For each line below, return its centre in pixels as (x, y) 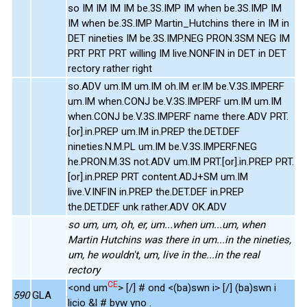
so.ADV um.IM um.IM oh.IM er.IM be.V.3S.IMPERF (176, 86)
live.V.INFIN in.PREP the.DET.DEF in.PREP (156, 192)
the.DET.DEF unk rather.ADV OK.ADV (147, 207)
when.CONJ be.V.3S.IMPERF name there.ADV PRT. (178, 116)
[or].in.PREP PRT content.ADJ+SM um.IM (158, 176)
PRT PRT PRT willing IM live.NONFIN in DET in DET (177, 53)
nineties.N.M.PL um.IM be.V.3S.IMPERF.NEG (162, 146)
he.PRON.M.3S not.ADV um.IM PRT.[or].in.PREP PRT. (181, 161)
